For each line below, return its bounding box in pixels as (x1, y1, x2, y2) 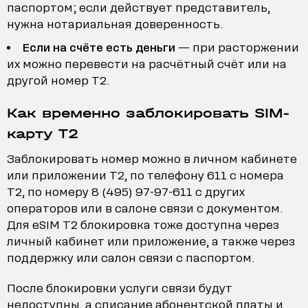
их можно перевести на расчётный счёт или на (7, 57, 287, 71)
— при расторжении (175, 41, 299, 54)
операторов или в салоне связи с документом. (7, 201, 283, 215)
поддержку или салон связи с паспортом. (7, 251, 254, 265)
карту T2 (7, 125, 78, 142)
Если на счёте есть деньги (22, 41, 175, 54)
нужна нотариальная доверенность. (7, 17, 223, 31)
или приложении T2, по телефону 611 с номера (7, 168, 284, 182)
